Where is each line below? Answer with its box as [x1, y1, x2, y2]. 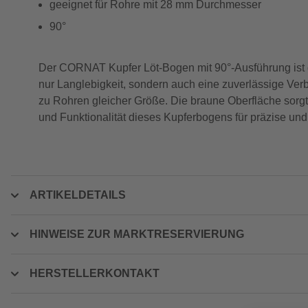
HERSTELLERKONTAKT [30, 267, 159, 279]
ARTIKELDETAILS [30, 189, 126, 201]
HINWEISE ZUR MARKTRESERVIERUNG [30, 228, 244, 240]
